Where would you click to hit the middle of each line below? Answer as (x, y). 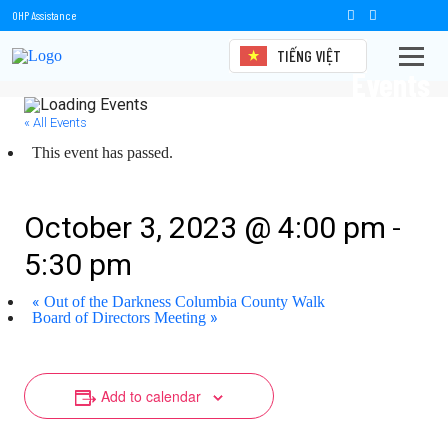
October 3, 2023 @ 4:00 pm (205, 227)
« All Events (55, 122)
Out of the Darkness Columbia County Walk (182, 301)
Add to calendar (150, 396)
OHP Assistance (44, 15)
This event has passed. (102, 152)
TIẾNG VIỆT (308, 55)
